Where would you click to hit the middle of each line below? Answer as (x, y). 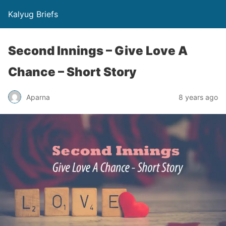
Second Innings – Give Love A (98, 51)
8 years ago (198, 97)
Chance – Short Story (72, 72)
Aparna (38, 97)
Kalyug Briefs (33, 14)
